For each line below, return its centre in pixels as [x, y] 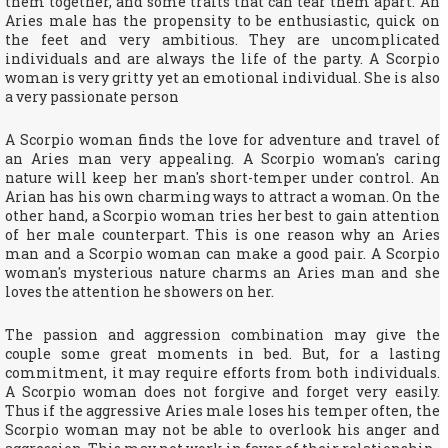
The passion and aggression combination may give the [222, 334]
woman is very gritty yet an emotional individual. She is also [222, 77]
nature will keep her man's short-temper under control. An [222, 177]
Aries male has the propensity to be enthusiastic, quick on [222, 20]
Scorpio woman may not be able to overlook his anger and [222, 429]
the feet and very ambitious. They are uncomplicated [222, 39]
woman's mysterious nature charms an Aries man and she [222, 272]
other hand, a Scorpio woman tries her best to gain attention [222, 215]
